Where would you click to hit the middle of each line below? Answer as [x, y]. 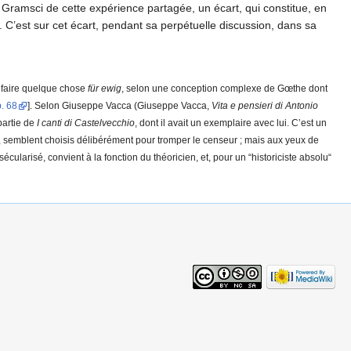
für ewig [104, 89]
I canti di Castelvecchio [85, 123]
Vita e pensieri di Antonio [264, 106]
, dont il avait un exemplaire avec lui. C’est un [230, 123]
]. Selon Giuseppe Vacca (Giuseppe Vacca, [119, 106]
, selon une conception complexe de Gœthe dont [224, 89]
